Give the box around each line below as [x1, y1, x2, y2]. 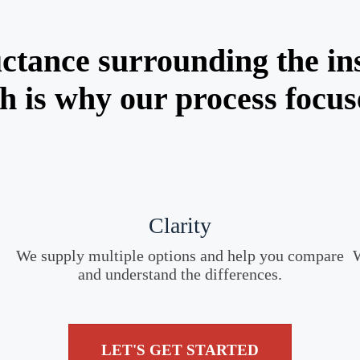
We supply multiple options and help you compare [15, 246, 344, 264]
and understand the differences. [77, 264, 282, 283]
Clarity [148, 212, 211, 238]
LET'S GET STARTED [101, 341, 259, 358]
